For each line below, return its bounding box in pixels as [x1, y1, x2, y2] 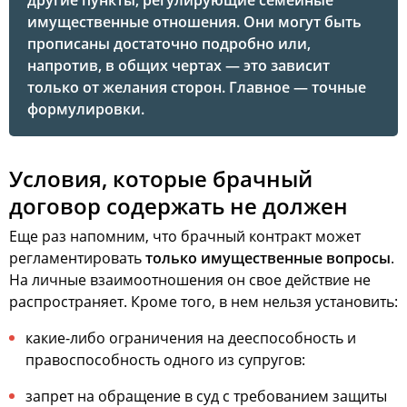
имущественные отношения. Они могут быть [27, 12, 362, 32]
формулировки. [27, 99, 144, 119]
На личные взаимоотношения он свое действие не [9, 270, 371, 290]
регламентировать [9, 248, 145, 268]
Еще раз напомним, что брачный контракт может [9, 226, 361, 246]
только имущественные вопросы [145, 248, 391, 268]
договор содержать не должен [9, 191, 348, 221]
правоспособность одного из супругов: [25, 350, 305, 370]
